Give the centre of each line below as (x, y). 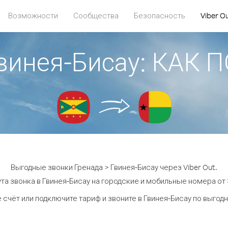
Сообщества (96, 16)
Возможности (33, 16)
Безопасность (160, 16)
